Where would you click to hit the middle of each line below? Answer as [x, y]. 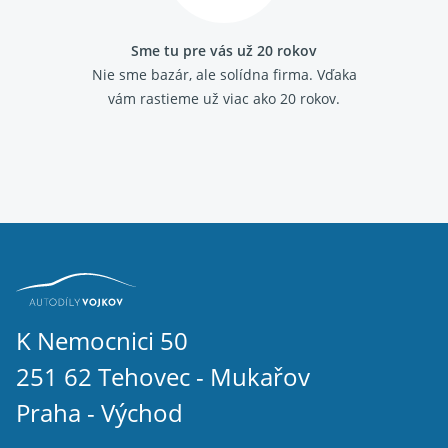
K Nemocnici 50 [102, 340]
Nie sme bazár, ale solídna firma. [202, 74]
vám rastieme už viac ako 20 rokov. [224, 98]
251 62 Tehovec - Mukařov [163, 376]
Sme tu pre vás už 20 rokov [224, 50]
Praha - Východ [99, 412]
